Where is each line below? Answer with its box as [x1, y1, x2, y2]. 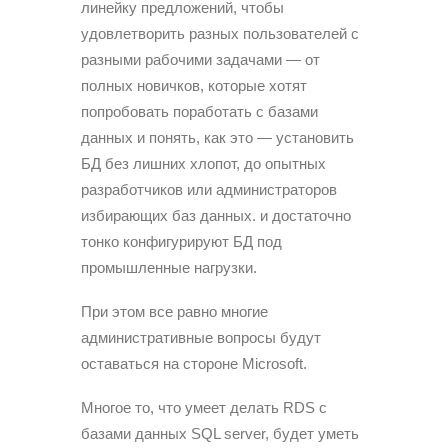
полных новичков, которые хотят [81, 76, 307, 94]
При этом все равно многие [81, 302, 268, 320]
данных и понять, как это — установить [81, 128, 354, 146]
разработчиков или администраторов [81, 180, 337, 198]
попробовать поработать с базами [81, 102, 318, 120]
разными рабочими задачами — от [81, 50, 320, 68]
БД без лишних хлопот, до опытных [81, 154, 326, 172]
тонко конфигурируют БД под [81, 232, 282, 250]
